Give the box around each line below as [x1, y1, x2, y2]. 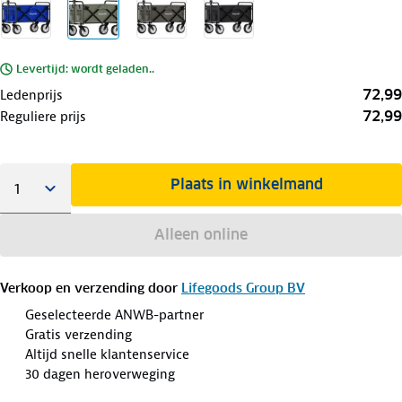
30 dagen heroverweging [25, 364, 175, 383]
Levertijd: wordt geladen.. [16, 61, 154, 75]
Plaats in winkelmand [170, 174, 324, 194]
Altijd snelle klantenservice [25, 345, 189, 363]
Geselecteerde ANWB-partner [25, 305, 204, 324]
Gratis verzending [25, 325, 132, 344]
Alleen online [153, 224, 248, 244]
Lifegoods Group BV [181, 279, 305, 296]
